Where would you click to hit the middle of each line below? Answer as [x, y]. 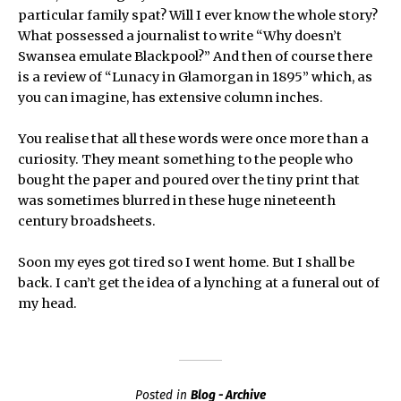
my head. [48, 304]
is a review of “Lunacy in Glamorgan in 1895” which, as [196, 77]
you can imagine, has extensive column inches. [171, 98]
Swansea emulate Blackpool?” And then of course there [196, 57]
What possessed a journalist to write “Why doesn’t [180, 36]
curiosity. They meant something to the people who [186, 160]
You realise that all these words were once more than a [194, 139]
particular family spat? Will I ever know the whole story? [198, 16]
